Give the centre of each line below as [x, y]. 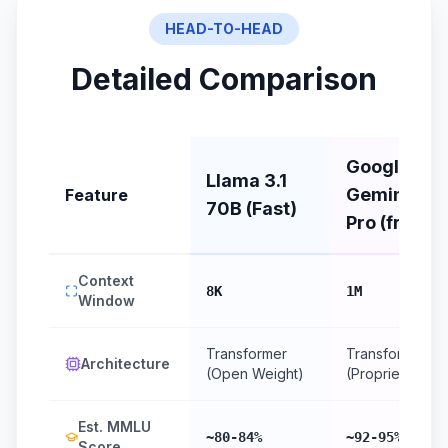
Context [106, 280]
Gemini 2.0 [393, 194]
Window [107, 300]
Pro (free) [388, 222]
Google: [380, 166]
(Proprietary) [388, 373]
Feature [96, 195]
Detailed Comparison [224, 79]
